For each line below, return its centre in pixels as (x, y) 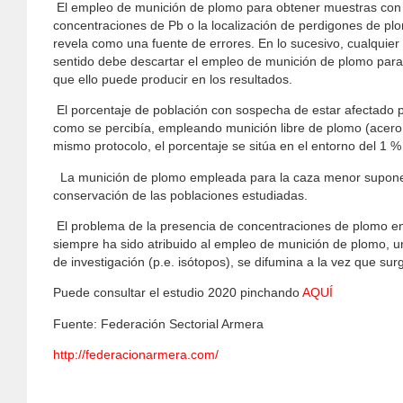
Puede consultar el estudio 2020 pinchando (177, 293)
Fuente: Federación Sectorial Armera (158, 323)
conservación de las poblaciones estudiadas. (180, 195)
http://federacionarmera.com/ (135, 355)
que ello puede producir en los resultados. (172, 79)
